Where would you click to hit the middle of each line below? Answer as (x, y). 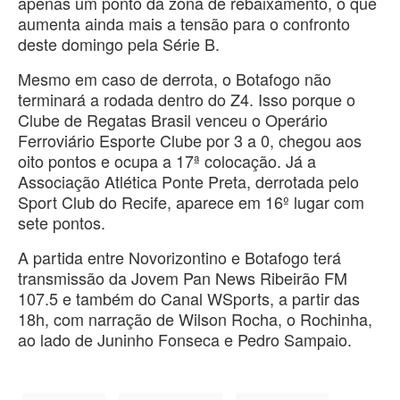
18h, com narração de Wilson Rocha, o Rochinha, (195, 319)
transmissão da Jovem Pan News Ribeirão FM (183, 278)
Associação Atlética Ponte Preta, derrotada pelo (188, 182)
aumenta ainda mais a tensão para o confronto (184, 24)
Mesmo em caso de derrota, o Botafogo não (175, 79)
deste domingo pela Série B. (119, 44)
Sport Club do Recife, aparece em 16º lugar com (191, 202)
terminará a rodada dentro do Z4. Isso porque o (187, 100)
